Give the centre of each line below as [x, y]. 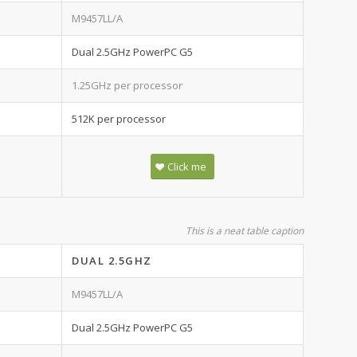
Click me [187, 167]
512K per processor [119, 119]
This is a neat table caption [245, 231]
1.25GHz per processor [127, 85]
